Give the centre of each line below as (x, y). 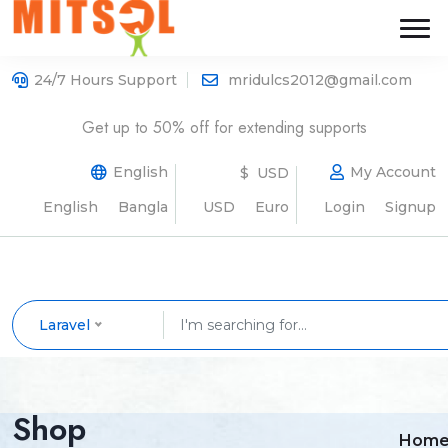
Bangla (143, 207)
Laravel (64, 325)
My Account (393, 172)
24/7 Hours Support (105, 80)
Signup (410, 207)
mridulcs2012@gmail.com (320, 80)
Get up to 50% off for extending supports (224, 127)
